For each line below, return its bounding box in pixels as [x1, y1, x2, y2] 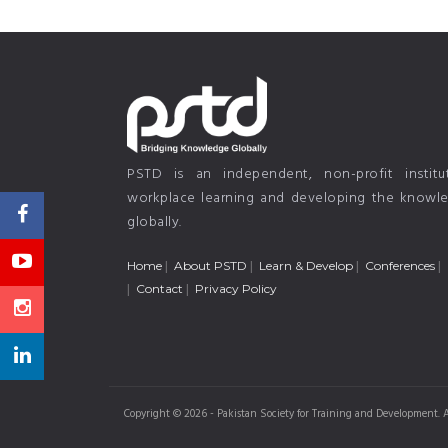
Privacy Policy [195, 281, 277, 296]
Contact [136, 281, 183, 296]
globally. [127, 211, 182, 234]
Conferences [365, 258, 435, 273]
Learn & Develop [259, 258, 353, 273]
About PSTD [174, 258, 247, 273]
